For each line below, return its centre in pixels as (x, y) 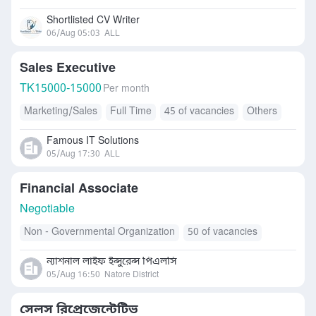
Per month (126, 89)
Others (262, 112)
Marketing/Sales (61, 112)
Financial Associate (79, 189)
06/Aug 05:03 (73, 34)
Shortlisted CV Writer (93, 21)
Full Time (131, 112)
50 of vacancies (223, 232)
